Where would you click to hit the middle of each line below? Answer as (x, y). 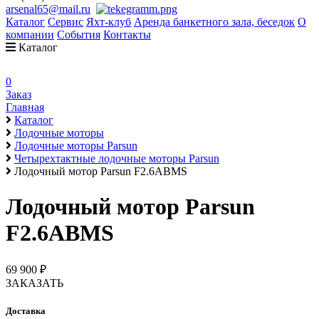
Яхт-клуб (109, 22)
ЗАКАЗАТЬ (35, 283)
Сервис (66, 22)
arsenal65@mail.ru (48, 9)
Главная (25, 108)
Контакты (127, 35)
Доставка (26, 311)
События (79, 35)
